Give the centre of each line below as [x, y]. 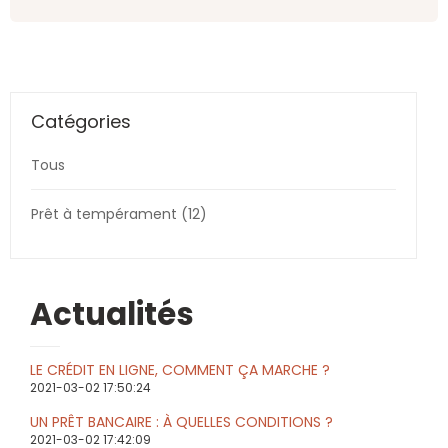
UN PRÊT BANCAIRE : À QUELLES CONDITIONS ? [181, 422]
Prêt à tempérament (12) [119, 214]
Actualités [112, 314]
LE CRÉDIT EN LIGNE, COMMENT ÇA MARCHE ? [180, 370]
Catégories [81, 121]
